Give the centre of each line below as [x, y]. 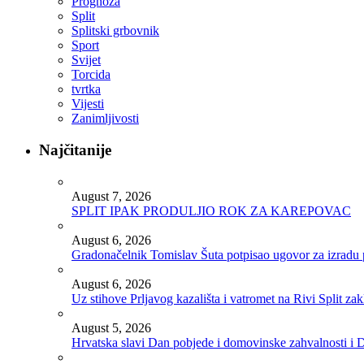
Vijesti [88, 104]
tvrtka [86, 89]
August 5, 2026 [111, 327]
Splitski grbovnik [115, 31]
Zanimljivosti [105, 119]
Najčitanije [75, 150]
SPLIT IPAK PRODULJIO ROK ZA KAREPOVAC [211, 210]
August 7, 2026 [111, 196]
